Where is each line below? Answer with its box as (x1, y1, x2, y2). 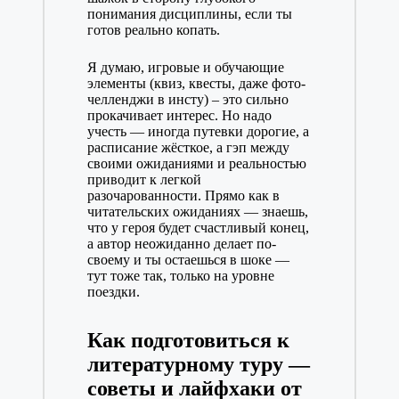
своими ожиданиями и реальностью (86, 156, 306, 172)
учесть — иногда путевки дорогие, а (86, 124, 309, 140)
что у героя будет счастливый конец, (86, 220, 309, 236)
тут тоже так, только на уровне (86, 268, 274, 284)
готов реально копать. (86, 22, 220, 38)
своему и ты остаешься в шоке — (86, 252, 289, 268)
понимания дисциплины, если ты (86, 6, 292, 22)
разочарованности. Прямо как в (86, 188, 280, 204)
